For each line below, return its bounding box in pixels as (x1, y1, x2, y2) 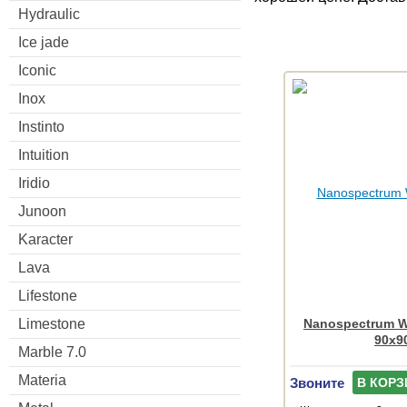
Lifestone (18, 287, 77, 303)
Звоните (290, 374, 344, 391)
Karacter (18, 231, 73, 247)
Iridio (18, 174, 50, 191)
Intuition (18, 146, 69, 163)
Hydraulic (18, 5, 80, 22)
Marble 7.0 (18, 343, 86, 360)
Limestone (18, 315, 85, 332)
